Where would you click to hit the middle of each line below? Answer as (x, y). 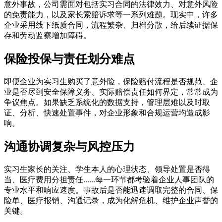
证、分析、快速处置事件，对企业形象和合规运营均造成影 (107, 113)
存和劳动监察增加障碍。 (48, 36)
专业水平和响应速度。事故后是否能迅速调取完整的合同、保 (111, 190)
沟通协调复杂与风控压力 (69, 147)
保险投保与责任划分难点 (69, 59)
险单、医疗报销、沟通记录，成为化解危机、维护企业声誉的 (111, 200)
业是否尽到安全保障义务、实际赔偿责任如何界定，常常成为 (111, 92)
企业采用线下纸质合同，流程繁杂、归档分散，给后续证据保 (111, 25)
